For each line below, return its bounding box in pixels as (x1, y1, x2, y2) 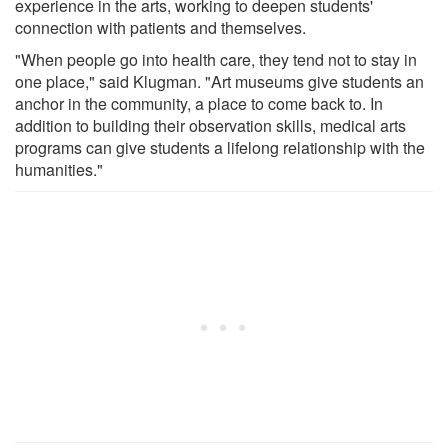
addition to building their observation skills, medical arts (15, 113, 406, 137)
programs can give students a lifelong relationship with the (15, 135, 425, 159)
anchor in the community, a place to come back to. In (15, 91, 383, 115)
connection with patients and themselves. (15, 15, 306, 39)
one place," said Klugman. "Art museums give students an (15, 69, 424, 93)
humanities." (15, 157, 103, 181)
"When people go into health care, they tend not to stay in (15, 47, 417, 71)
